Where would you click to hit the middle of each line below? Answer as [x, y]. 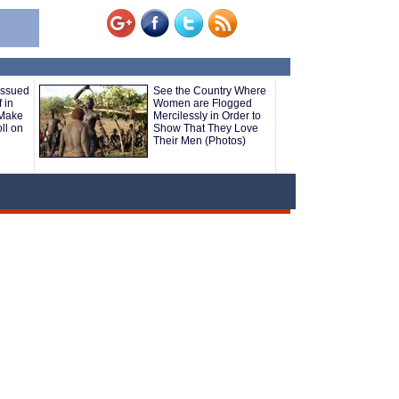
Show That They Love [206, 128]
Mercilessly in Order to [207, 116]
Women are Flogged [203, 103]
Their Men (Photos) [199, 141]
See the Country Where [210, 91]
